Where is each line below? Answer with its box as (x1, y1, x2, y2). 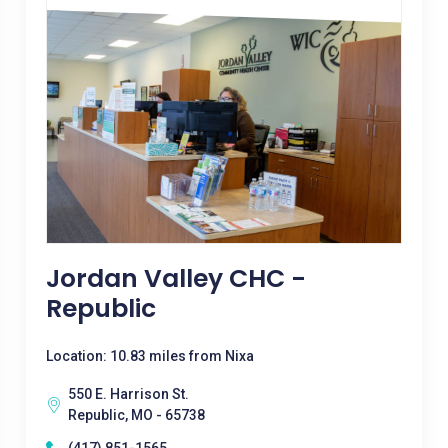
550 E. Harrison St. (67, 386, 189, 402)
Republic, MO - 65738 (67, 407, 205, 423)
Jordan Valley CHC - (45, 261, 306, 296)
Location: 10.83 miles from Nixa (45, 348, 254, 364)
